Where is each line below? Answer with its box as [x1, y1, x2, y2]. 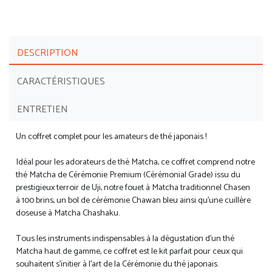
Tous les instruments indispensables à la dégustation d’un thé [16, 231, 235, 246]
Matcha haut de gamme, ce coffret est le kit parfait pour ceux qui [16, 244, 243, 259]
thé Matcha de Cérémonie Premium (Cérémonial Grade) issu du [16, 168, 241, 183]
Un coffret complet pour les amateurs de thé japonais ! [16, 129, 207, 144]
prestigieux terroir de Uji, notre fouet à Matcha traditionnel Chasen [16, 180, 251, 195]
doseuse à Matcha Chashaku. [16, 206, 120, 221]
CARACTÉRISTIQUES [16, 73, 105, 90]
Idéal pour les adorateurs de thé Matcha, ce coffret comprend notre [16, 155, 256, 170]
